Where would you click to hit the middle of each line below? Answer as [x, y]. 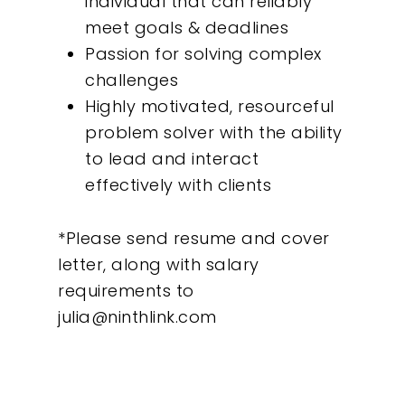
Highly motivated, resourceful [210, 106]
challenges [132, 80]
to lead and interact [172, 158]
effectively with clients [178, 184]
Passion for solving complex [203, 53]
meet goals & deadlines [187, 27]
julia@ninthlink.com [137, 316]
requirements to [126, 290]
